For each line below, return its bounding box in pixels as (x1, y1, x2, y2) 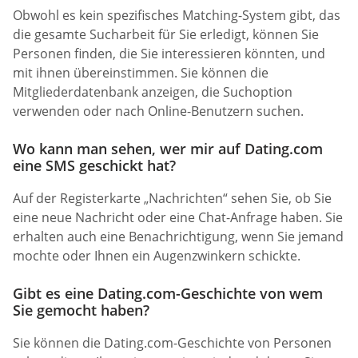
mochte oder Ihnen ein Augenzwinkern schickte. (13, 247, 300, 265)
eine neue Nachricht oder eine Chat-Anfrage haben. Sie (13, 209, 343, 227)
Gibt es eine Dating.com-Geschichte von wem (13, 284, 323, 304)
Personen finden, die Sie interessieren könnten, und (13, 44, 325, 62)
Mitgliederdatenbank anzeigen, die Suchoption (13, 82, 292, 101)
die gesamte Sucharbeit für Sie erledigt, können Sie (13, 25, 319, 43)
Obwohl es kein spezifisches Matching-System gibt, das (13, 6, 340, 24)
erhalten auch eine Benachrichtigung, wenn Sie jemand (13, 228, 344, 246)
